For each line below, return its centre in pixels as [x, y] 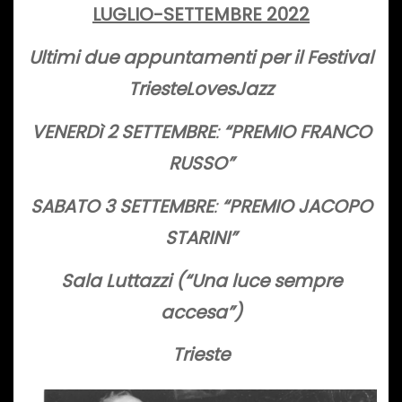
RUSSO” [201, 164]
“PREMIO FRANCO [297, 132]
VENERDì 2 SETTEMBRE [123, 132]
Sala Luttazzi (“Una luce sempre [201, 280]
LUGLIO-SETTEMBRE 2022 [201, 15]
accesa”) [201, 312]
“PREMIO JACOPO [297, 206]
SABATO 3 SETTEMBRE [122, 206]
